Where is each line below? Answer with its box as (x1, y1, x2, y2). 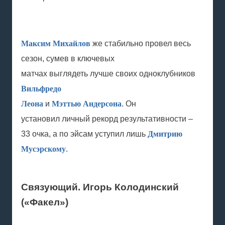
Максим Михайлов (21, 39, 92, 48)
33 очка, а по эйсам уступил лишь (21, 130, 148, 138)
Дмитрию (148, 130, 182, 138)
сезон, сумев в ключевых (21, 54, 115, 63)
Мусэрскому (21, 145, 66, 153)
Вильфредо (21, 84, 61, 93)
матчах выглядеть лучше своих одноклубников (21, 69, 195, 78)
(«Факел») (21, 197, 68, 207)
